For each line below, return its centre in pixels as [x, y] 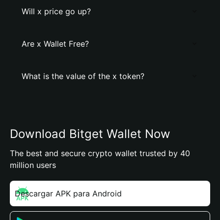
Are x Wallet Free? [55, 44]
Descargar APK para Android [68, 193]
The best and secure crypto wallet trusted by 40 [100, 153]
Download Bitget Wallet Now [90, 134]
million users [33, 165]
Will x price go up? [56, 11]
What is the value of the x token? [83, 76]
